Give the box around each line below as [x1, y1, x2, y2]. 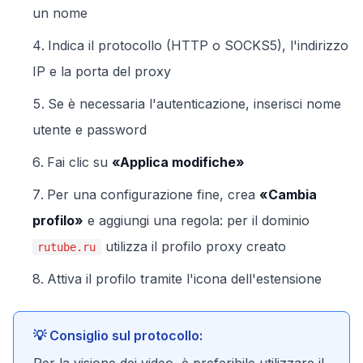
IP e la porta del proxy [32, 63, 171, 79]
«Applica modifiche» [112, 154, 245, 170]
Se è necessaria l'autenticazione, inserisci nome [48, 96, 341, 112]
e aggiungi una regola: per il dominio [83, 212, 310, 228]
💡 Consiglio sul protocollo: [33, 327, 203, 344]
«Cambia [259, 186, 317, 203]
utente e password [32, 122, 147, 138]
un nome [32, 5, 88, 21]
